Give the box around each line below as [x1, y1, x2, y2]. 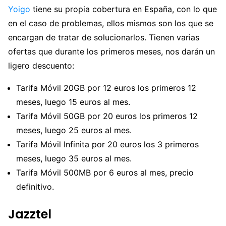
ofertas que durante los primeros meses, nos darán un [8, 46, 215, 57]
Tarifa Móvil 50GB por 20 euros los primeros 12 [16, 111, 198, 122]
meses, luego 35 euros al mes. [16, 153, 132, 164]
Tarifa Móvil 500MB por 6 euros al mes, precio [16, 167, 194, 178]
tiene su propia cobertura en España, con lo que [30, 4, 217, 15]
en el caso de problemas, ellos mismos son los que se [8, 18, 213, 29]
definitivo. [16, 182, 54, 192]
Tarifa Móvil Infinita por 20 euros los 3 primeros [16, 139, 199, 150]
